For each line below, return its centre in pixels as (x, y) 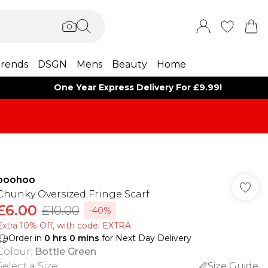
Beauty (129, 64)
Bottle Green (65, 252)
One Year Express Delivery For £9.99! (138, 87)
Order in (26, 238)
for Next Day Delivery (145, 238)
